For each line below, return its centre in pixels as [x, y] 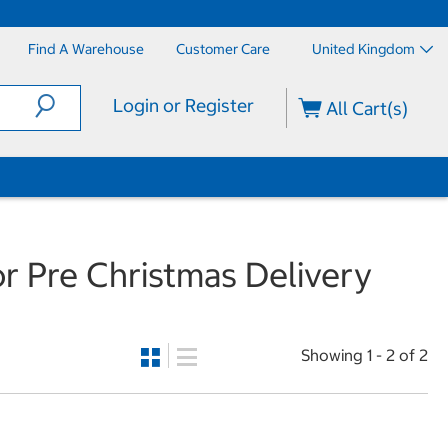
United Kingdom [363, 49]
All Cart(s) [365, 108]
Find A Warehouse [86, 49]
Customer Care [223, 49]
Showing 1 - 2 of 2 [364, 355]
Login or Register [183, 105]
